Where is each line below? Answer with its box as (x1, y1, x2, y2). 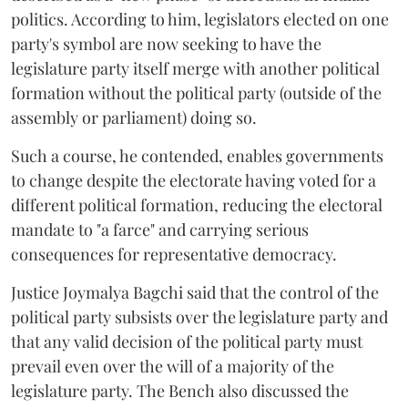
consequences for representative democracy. (11, 243, 337, 266)
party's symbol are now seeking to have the (11, 33, 321, 56)
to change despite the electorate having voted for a (11, 169, 376, 192)
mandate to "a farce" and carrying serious (11, 219, 309, 241)
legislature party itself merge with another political (11, 57, 380, 80)
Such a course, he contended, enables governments (11, 145, 383, 168)
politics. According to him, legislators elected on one (11, 8, 389, 31)
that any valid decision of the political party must (11, 331, 362, 353)
